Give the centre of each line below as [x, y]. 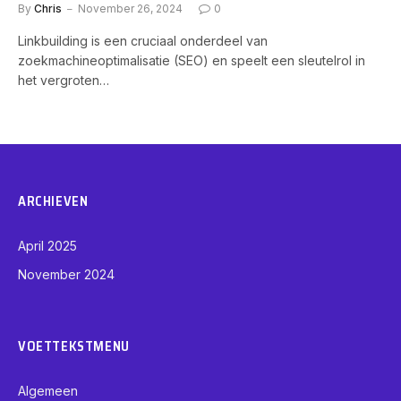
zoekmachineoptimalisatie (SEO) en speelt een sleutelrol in [192, 60]
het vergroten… [64, 80]
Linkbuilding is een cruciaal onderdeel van [143, 40]
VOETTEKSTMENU [74, 346]
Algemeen [48, 390]
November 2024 [66, 274]
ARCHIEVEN [53, 201]
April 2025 [47, 245]
